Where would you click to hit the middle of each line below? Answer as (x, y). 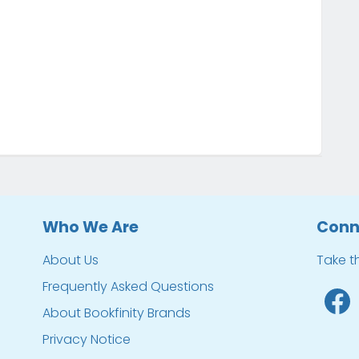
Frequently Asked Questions (129, 286)
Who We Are (91, 227)
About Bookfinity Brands (117, 313)
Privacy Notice (87, 339)
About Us (71, 260)
